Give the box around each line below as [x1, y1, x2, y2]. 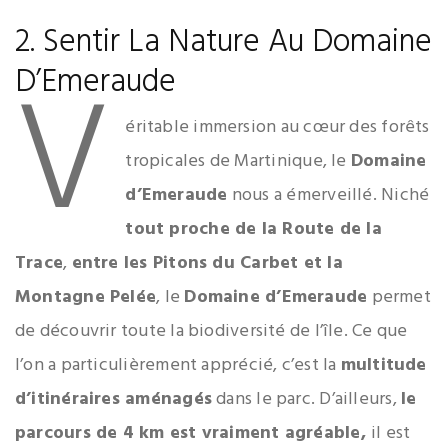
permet [367, 282, 431, 312]
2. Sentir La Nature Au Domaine [15, 16, 432, 68]
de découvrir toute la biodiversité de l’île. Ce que [15, 316, 408, 346]
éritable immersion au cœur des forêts [125, 112, 430, 142]
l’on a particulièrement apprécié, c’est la [15, 350, 341, 380]
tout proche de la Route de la [125, 214, 382, 244]
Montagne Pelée [15, 282, 157, 312]
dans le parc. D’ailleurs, [211, 384, 402, 414]
